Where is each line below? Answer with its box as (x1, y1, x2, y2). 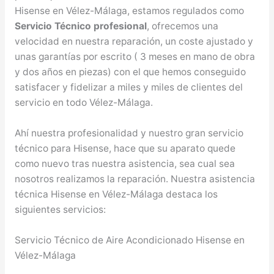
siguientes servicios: (14, 204, 106, 216)
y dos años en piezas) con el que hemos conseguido (14, 66, 246, 78)
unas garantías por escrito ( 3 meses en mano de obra (14, 51, 255, 63)
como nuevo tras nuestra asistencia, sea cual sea (14, 158, 235, 170)
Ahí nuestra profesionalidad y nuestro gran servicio (14, 127, 243, 139)
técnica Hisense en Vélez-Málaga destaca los (14, 188, 218, 201)
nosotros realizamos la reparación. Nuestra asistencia (14, 173, 255, 185)
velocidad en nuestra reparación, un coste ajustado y (14, 35, 253, 48)
